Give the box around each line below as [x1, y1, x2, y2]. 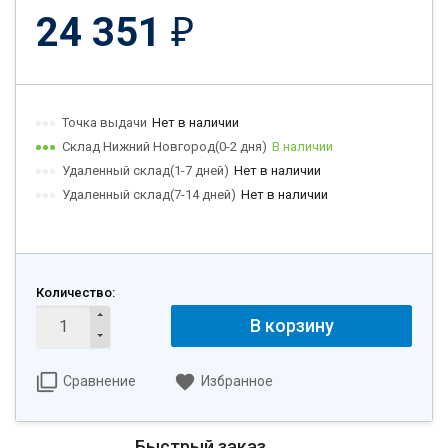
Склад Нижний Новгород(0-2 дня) [62, 138, 267, 154]
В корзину [249, 314, 334, 336]
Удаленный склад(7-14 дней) [62, 186, 236, 202]
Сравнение [63, 372, 136, 389]
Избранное [201, 372, 273, 389]
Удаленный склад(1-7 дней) [62, 162, 229, 178]
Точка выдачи [62, 114, 147, 130]
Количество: [36, 284, 115, 300]
